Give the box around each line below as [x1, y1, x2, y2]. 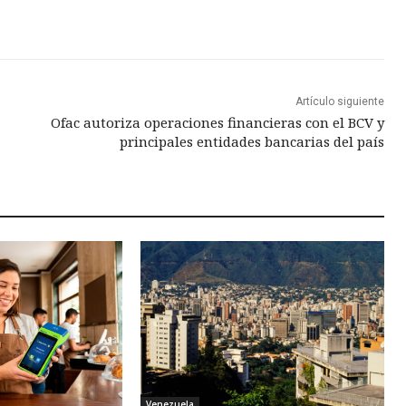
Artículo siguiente [295, 95, 384, 109]
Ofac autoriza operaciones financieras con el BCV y [50, 113, 384, 132]
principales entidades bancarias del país [119, 132, 384, 151]
